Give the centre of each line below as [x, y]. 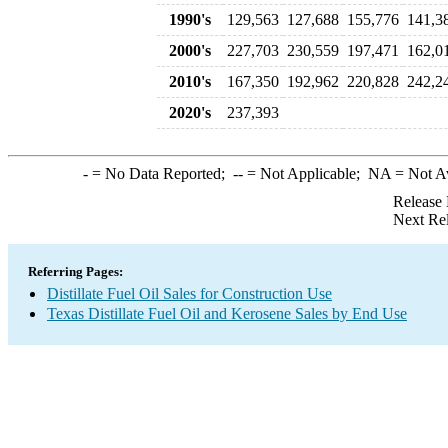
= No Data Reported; [160, 173]
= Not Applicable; [305, 173]
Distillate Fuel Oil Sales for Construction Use [189, 293]
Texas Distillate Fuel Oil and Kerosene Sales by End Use [227, 313]
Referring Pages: [75, 271]
